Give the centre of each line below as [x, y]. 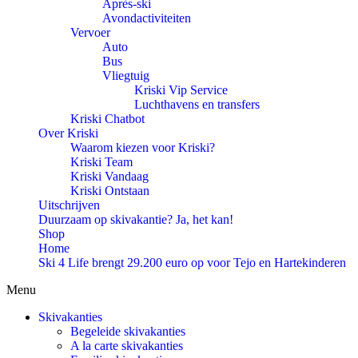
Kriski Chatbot [107, 119]
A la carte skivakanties [127, 346]
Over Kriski [68, 133]
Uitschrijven [69, 205]
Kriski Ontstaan [110, 191]
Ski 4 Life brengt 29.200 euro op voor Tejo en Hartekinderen [192, 263]
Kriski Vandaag [109, 176]
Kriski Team [101, 162]
